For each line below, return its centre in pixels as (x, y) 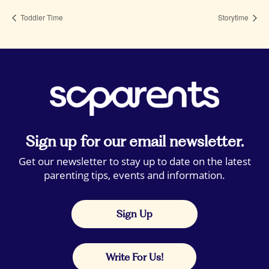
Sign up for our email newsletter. (134, 141)
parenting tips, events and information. (134, 175)
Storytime (234, 17)
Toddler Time (41, 17)
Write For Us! (134, 257)
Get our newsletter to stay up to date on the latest (134, 161)
